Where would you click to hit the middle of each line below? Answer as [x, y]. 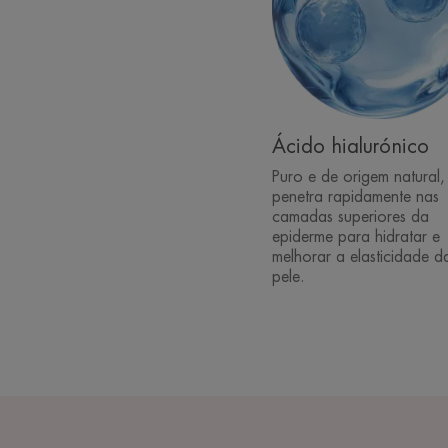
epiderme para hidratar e [355, 237]
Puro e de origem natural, [358, 177]
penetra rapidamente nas [355, 197]
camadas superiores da [350, 217]
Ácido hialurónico [350, 147]
